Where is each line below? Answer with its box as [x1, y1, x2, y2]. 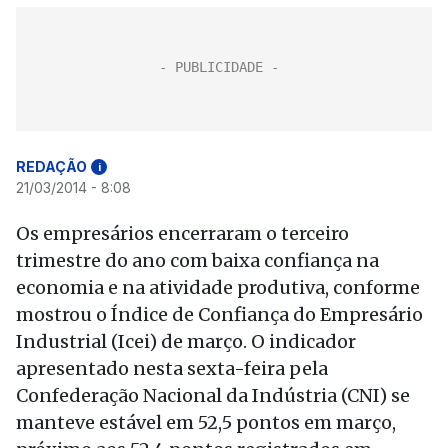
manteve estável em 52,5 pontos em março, [16, 411, 396, 434]
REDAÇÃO [16, 158, 87, 175]
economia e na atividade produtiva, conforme [16, 276, 420, 299]
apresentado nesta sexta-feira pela [16, 357, 328, 380]
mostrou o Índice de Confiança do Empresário [16, 303, 423, 326]
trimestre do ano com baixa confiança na [16, 249, 379, 272]
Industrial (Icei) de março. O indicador [16, 330, 356, 353]
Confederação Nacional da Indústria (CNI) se [16, 384, 410, 407]
